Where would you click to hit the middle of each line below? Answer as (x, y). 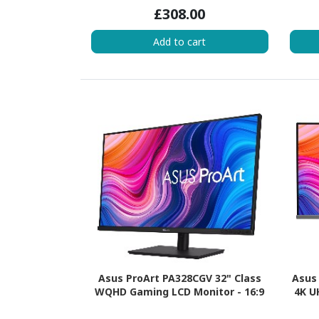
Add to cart (180, 41)
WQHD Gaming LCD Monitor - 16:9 (180, 292)
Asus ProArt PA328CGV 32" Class (179, 278)
